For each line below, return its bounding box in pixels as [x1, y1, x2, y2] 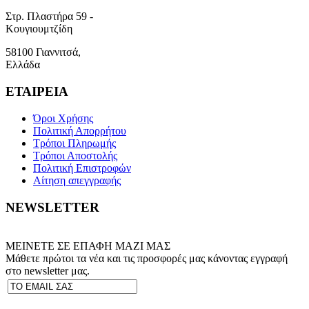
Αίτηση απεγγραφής [33, 174, 121, 186]
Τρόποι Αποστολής [33, 149, 117, 161]
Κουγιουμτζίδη [6, 23, 72, 35]
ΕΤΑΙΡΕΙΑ [6, 84, 68, 99]
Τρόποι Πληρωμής [33, 137, 116, 149]
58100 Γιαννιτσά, [6, 46, 81, 59]
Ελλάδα [6, 59, 40, 71]
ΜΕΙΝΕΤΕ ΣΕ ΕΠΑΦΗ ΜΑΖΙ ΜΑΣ [6, 240, 170, 252]
